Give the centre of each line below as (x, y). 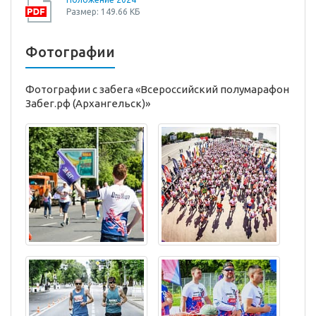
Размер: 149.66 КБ (103, 12)
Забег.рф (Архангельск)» (88, 104)
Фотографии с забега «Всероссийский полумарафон (157, 90)
